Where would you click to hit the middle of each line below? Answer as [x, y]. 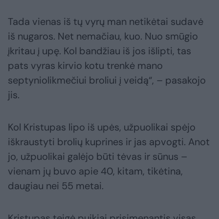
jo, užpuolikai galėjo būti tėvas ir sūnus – [98, 156]
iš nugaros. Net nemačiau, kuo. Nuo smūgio [103, 36]
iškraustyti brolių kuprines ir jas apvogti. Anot [109, 142]
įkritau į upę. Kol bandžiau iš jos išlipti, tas [99, 51]
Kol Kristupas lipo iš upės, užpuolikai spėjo [102, 127]
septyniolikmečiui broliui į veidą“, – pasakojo [107, 80]
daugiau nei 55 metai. [56, 186]
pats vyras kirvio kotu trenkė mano [85, 65]
